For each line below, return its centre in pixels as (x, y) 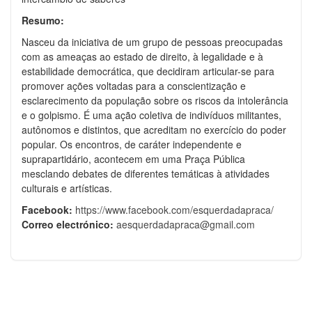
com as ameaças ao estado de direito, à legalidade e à (142, 57)
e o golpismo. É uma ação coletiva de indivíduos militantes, (151, 115)
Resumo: (43, 21)
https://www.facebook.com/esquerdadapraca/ (174, 210)
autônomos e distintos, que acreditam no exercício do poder (154, 130)
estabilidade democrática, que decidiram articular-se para (148, 71)
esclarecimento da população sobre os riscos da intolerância (155, 101)
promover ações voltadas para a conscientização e (134, 86)
